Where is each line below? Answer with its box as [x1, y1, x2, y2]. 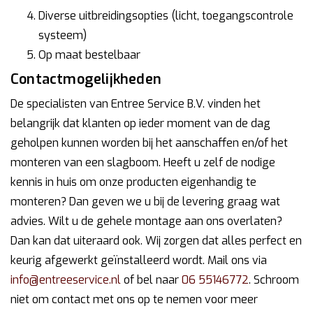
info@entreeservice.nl [10, 272, 121, 287]
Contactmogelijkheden [10, 69, 161, 89]
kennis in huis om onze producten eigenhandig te [10, 174, 256, 189]
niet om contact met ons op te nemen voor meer [10, 291, 258, 307]
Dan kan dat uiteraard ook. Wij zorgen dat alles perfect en [10, 233, 302, 248]
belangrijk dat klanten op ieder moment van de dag [10, 115, 270, 131]
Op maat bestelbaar [38, 47, 140, 62]
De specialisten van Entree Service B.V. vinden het [10, 96, 261, 111]
